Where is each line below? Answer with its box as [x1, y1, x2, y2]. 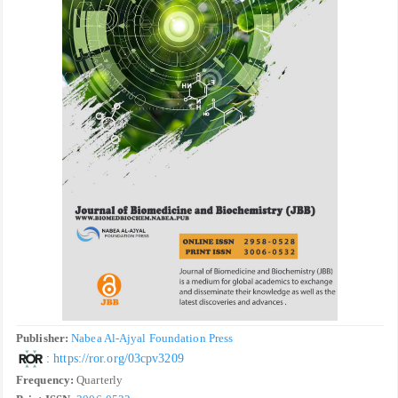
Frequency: [16, 373, 74, 387]
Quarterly [74, 373, 123, 387]
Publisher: [16, 331, 72, 346]
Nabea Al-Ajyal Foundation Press [71, 331, 236, 346]
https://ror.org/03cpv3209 [53, 350, 187, 365]
